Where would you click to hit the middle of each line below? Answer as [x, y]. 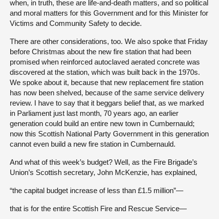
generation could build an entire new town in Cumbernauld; [102, 123]
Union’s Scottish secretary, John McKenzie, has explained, [103, 172]
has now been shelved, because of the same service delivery [107, 92]
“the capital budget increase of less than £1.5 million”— [97, 190]
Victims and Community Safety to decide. [76, 23]
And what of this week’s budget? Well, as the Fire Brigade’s [104, 162]
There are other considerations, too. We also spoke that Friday [109, 41]
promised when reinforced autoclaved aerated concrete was [105, 62]
